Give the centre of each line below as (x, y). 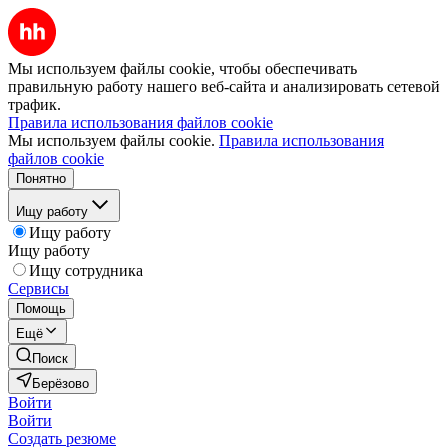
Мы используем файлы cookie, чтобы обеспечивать (182, 68)
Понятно (41, 178)
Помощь (41, 308)
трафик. (34, 104)
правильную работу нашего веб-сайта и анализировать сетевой (224, 86)
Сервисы (38, 288)
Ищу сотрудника (86, 270)
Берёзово (60, 383)
